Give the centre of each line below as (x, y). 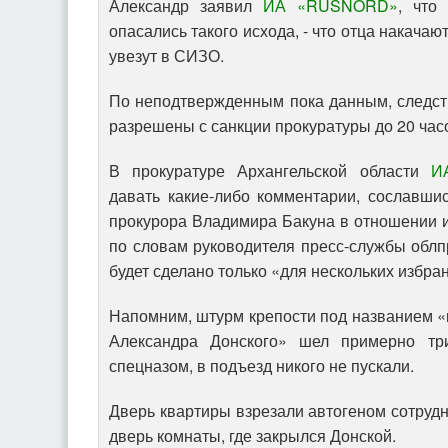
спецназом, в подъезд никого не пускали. (261, 366)
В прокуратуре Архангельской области (270, 171)
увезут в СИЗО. (166, 56)
